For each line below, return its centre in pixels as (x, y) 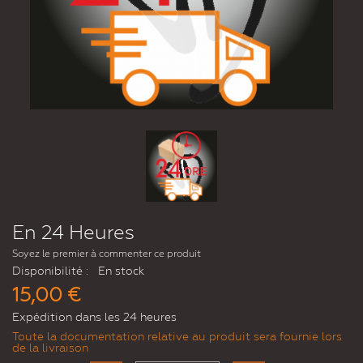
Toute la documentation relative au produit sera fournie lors (177, 337)
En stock (121, 271)
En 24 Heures (73, 233)
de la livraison (50, 348)
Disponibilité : (50, 271)
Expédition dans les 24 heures (94, 317)
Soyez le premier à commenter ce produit (107, 254)
